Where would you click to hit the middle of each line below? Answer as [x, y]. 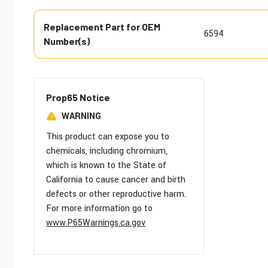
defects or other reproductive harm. [116, 194]
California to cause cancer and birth [116, 180]
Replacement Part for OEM [102, 27]
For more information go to [99, 209]
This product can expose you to [108, 137]
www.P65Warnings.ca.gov [96, 223]
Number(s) [67, 41]
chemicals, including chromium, [107, 151]
